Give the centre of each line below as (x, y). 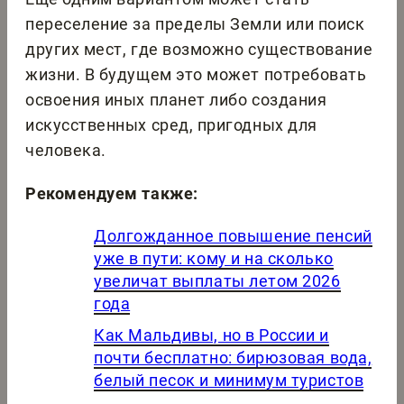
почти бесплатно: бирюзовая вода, (233, 358)
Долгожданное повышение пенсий (233, 236)
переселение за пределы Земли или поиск (195, 24)
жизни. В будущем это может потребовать (196, 75)
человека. (66, 151)
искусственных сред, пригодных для (171, 125)
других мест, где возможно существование (199, 50)
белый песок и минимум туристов (229, 381)
